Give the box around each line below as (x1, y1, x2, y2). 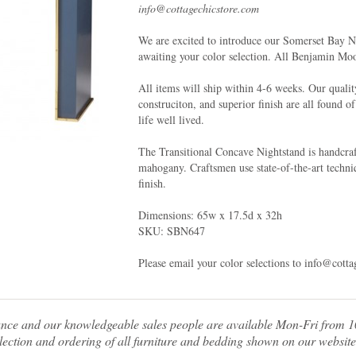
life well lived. (138, 112, 208, 127)
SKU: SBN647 (138, 223, 205, 238)
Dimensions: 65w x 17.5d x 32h (138, 207, 282, 222)
